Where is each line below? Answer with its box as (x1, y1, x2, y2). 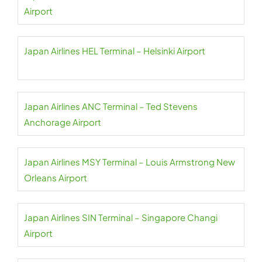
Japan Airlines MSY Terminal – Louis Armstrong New (24, 156, 235, 167)
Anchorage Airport (24, 116, 101, 127)
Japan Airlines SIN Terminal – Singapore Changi (24, 212, 218, 223)
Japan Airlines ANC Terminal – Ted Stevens (24, 101, 198, 112)
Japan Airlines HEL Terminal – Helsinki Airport (24, 45, 205, 56)
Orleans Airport (24, 172, 87, 183)
